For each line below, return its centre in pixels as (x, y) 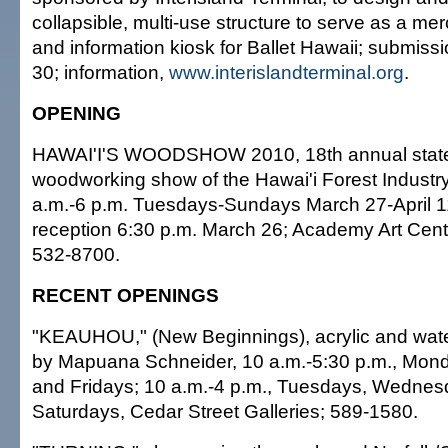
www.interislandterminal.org (286, 72)
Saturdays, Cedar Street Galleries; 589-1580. (225, 411)
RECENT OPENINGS (125, 295)
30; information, (100, 72)
